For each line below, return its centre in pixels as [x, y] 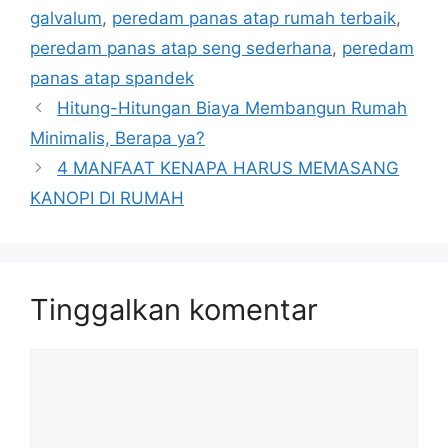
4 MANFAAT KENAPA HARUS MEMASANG [228, 167]
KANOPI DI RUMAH [107, 197]
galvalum [66, 17]
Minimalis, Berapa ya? [117, 137]
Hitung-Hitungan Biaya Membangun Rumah [232, 107]
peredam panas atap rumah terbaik [254, 17]
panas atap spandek [112, 77]
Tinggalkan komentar [174, 309]
